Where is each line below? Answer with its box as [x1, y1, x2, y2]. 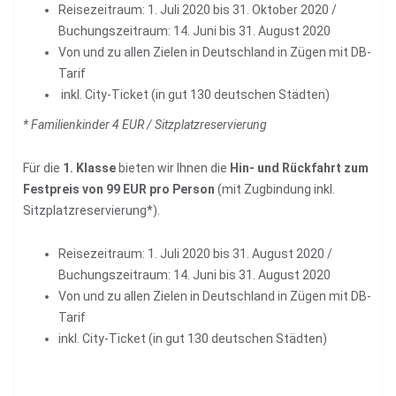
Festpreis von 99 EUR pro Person [23, 181, 215, 196]
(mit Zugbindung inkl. [215, 181, 335, 196]
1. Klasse [63, 160, 116, 175]
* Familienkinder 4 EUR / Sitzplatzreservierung [23, 117, 267, 132]
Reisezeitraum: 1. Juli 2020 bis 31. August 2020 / [58, 246, 332, 261]
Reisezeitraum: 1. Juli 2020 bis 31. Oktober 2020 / [58, 2, 337, 17]
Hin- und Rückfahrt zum [227, 160, 369, 175]
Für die [23, 160, 63, 175]
